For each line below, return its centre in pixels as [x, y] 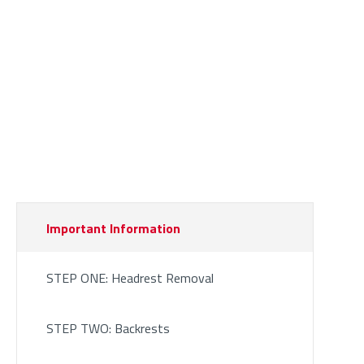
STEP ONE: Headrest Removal [130, 278]
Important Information [113, 229]
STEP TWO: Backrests [108, 329]
